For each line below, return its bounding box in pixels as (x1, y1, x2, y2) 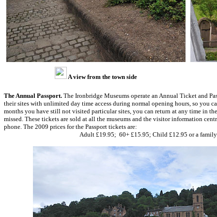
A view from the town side (67, 73, 137, 80)
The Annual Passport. (4, 92, 63, 99)
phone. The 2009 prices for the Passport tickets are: (4, 123, 137, 130)
